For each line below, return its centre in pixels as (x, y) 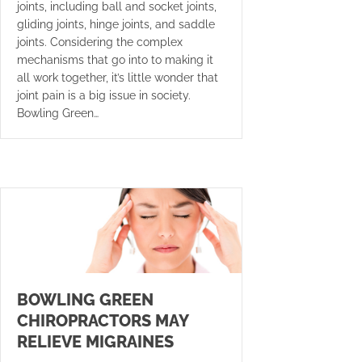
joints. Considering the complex (100, 42)
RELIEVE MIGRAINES (95, 341)
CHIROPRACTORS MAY (103, 320)
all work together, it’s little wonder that (118, 78)
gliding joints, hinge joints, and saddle (116, 25)
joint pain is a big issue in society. (104, 96)
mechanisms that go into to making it (115, 60)
